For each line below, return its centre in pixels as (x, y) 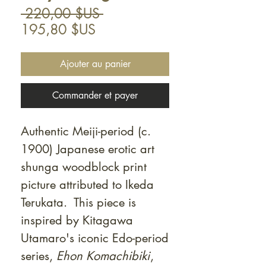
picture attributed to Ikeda (87, 185)
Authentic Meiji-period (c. (86, 131)
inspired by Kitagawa (77, 220)
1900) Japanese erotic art (88, 149)
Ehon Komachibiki (103, 256)
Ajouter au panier (95, 64)
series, (39, 256)
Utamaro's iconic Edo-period (95, 238)
